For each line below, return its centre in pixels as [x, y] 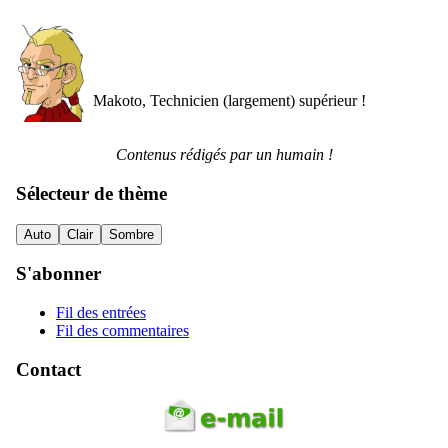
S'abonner [58, 274]
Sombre [131, 234]
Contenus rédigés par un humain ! [224, 155]
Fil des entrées [101, 312]
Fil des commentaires [122, 330]
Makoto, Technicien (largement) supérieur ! [229, 101]
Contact [48, 369]
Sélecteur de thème [91, 193]
